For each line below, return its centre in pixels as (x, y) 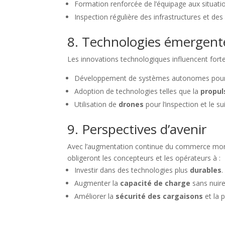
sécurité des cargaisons (159, 196)
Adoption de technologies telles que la (138, 91)
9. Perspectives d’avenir (137, 129)
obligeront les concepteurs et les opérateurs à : (144, 158)
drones (131, 104)
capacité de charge (155, 183)
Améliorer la (95, 196)
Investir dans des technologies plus (132, 170)
